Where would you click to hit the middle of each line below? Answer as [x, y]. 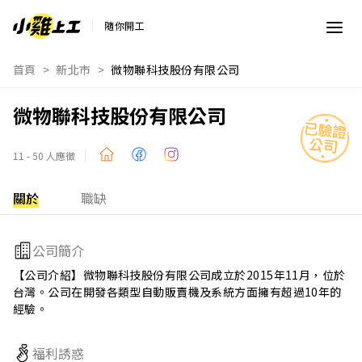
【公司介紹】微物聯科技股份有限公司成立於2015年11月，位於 [179, 275]
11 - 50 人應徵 [44, 156]
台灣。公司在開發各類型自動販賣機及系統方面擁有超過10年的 [177, 292]
